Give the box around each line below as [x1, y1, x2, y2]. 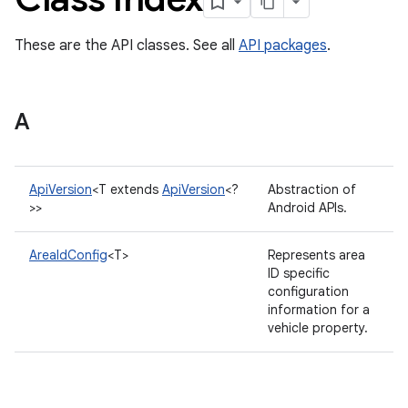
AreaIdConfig [29, 247, 107, 263]
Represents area [268, 247, 365, 263]
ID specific [268, 265, 330, 281]
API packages [239, 36, 327, 55]
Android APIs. [268, 199, 351, 216]
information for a [268, 301, 370, 318]
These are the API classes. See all [15, 36, 239, 55]
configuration [268, 283, 349, 300]
